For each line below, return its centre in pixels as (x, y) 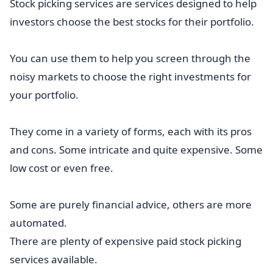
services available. (54, 259)
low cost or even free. (62, 168)
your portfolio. (44, 95)
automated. (38, 223)
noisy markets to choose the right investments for (130, 76)
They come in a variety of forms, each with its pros (131, 131)
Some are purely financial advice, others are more (131, 204)
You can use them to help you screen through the (130, 58)
